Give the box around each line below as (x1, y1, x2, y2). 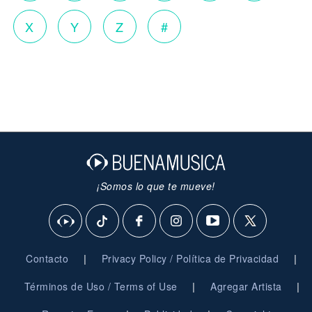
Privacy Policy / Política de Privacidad (101, 251, 279, 265)
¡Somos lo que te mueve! (97, 179, 215, 193)
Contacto (26, 251, 68, 265)
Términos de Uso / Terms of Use (24, 279, 178, 293)
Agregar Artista (210, 279, 282, 293)
